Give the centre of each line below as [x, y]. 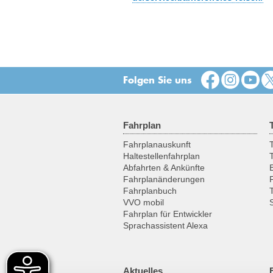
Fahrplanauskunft [157, 144]
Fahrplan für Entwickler [168, 214]
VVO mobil [144, 202]
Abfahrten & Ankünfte [164, 168]
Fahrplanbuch [150, 191]
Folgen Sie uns [158, 80]
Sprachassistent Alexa [165, 225]
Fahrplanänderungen [164, 179]
